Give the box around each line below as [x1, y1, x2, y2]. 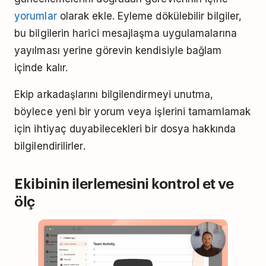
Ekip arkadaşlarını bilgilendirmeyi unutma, [14, 88, 214, 100]
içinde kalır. [14, 61, 68, 74]
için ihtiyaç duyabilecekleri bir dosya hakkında [14, 122, 236, 135]
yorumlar [14, 9, 57, 22]
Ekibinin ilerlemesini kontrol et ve [14, 173, 234, 192]
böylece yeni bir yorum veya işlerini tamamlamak [14, 105, 251, 118]
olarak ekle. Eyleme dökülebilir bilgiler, [56, 9, 242, 22]
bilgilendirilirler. [14, 140, 85, 152]
